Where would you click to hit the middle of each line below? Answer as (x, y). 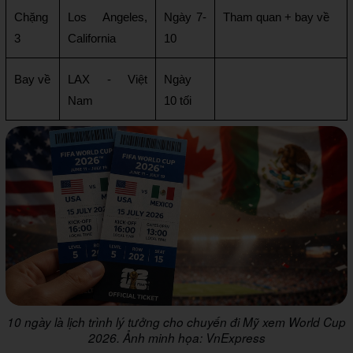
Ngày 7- (185, 18)
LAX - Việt (108, 80)
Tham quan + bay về (276, 18)
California (92, 39)
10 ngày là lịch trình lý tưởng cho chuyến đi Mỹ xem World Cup (176, 321)
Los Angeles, (108, 18)
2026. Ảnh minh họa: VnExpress (176, 337)
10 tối (178, 101)
